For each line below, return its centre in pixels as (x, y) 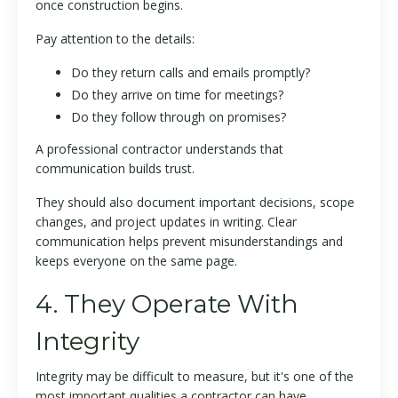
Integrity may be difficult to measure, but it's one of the (195, 376)
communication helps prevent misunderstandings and (189, 241)
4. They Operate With (167, 303)
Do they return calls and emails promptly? (191, 72)
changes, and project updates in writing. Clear (166, 221)
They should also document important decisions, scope (195, 202)
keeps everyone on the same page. (136, 260)
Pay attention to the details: (115, 38)
